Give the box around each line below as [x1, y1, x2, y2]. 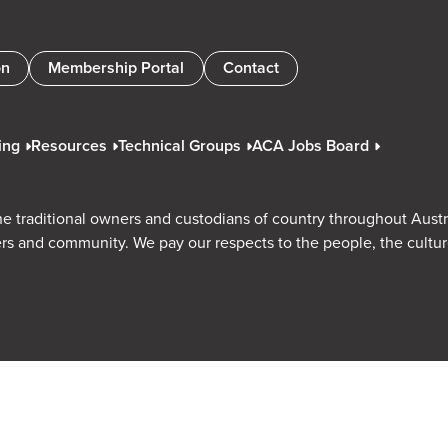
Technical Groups [118, 134, 241, 158]
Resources [31, 134, 107, 158]
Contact [222, 56, 279, 80]
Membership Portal [48, 56, 185, 80]
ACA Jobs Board [252, 134, 369, 158]
